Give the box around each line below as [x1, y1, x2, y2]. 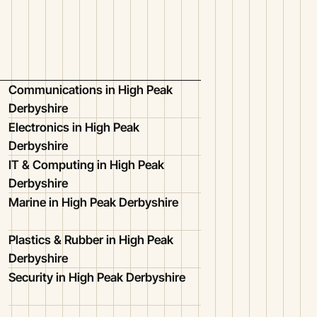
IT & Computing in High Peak [8, 157, 164, 172]
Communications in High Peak [8, 82, 173, 97]
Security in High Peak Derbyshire [8, 270, 185, 284]
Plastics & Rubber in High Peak [8, 232, 173, 247]
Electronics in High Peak [8, 120, 139, 134]
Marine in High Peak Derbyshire [8, 195, 178, 209]
